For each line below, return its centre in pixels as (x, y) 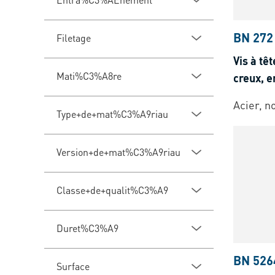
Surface (73, 266)
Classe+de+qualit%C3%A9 (112, 190)
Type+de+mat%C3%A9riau (112, 114)
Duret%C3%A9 (87, 228)
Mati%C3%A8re (89, 76)
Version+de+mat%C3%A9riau (118, 152)
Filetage (74, 38)
